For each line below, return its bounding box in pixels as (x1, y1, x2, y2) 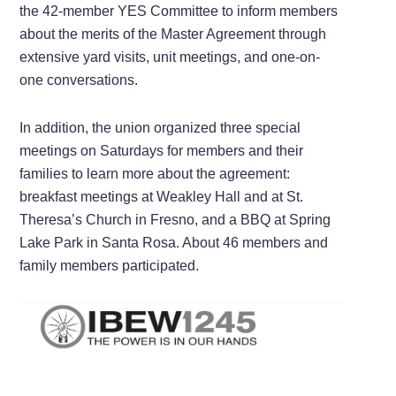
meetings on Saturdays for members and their (19, 142, 304, 158)
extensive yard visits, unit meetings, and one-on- (19, 49, 321, 65)
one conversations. (19, 72, 139, 88)
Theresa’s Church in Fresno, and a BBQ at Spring (19, 211, 331, 227)
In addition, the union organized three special (19, 119, 301, 135)
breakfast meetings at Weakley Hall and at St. (19, 188, 304, 204)
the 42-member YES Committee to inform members (19, 3, 339, 19)
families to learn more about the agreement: (19, 165, 291, 181)
